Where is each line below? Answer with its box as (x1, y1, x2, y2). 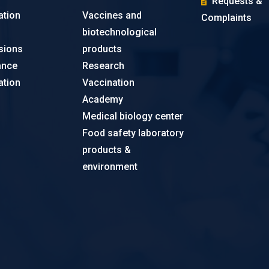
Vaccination (82, 77, 135, 88)
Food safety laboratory (82, 127, 184, 139)
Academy (82, 94, 124, 105)
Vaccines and (82, 10, 142, 21)
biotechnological (82, 26, 157, 38)
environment (82, 161, 138, 172)
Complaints (201, 12, 252, 23)
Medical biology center (82, 110, 184, 122)
